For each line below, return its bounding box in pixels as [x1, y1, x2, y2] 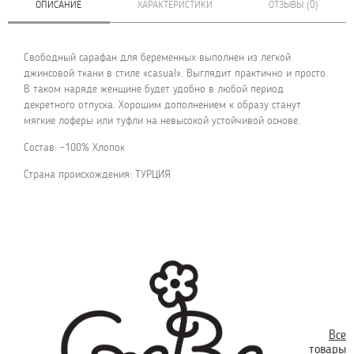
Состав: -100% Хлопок [24, 141, 125, 155]
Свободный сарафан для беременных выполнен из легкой [24, 51, 291, 65]
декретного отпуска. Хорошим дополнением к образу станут [24, 98, 301, 112]
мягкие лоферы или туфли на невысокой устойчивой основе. [24, 114, 300, 128]
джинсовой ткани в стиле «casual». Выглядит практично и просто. [24, 66, 328, 81]
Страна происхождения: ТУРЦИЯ [24, 168, 171, 182]
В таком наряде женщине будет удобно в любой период [24, 82, 284, 96]
